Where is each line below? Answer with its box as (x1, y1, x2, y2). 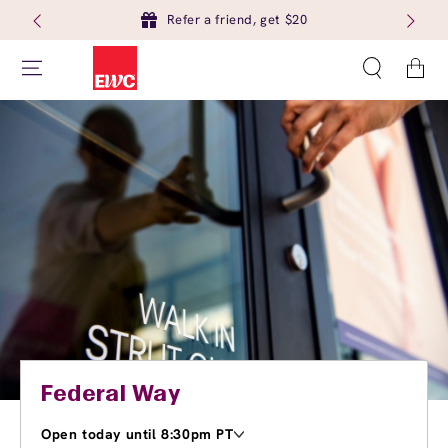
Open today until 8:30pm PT (41, 425, 234, 443)
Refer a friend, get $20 (166, 11, 308, 28)
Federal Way (41, 385, 182, 405)
